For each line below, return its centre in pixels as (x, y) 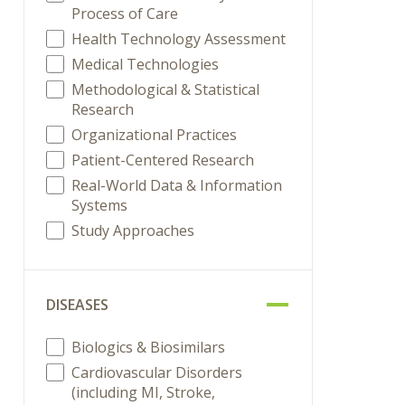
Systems (100, 205)
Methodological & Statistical (166, 89)
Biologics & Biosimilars (149, 347)
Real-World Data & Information (177, 185)
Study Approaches (133, 231)
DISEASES (78, 305)
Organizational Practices (155, 135)
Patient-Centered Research (163, 160)
